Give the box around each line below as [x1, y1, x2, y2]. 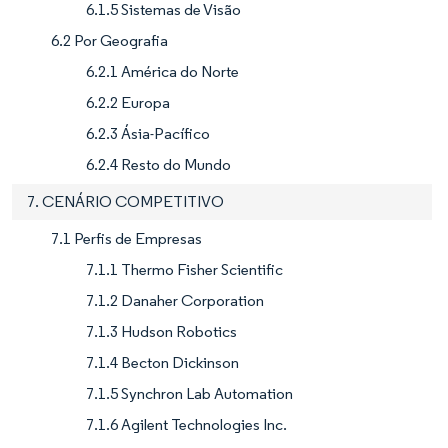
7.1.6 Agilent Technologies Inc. [86, 414, 287, 434]
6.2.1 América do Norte [86, 61, 239, 81]
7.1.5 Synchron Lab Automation [86, 383, 293, 403]
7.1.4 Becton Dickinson [86, 352, 239, 372]
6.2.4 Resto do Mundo [86, 154, 231, 174]
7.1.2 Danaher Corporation [86, 290, 264, 310]
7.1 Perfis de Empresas [51, 228, 202, 248]
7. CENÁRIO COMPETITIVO [27, 191, 224, 211]
